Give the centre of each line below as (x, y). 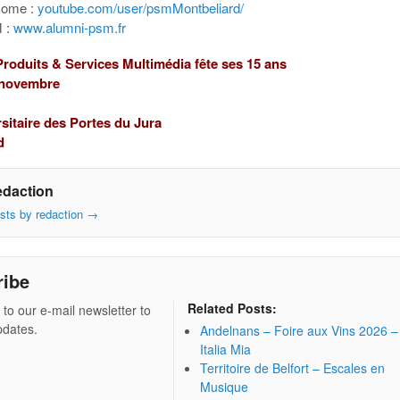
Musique (225, 387)
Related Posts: (233, 308)
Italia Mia (226, 350)
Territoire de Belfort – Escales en (293, 368)
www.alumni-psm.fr (70, 27)
